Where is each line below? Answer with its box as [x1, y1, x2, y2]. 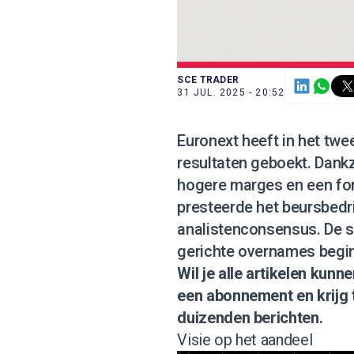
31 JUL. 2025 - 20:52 [177, 87, 285, 98]
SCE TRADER [177, 74, 239, 85]
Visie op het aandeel [177, 330, 313, 349]
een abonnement [177, 286, 293, 305]
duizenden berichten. [177, 308, 323, 327]
